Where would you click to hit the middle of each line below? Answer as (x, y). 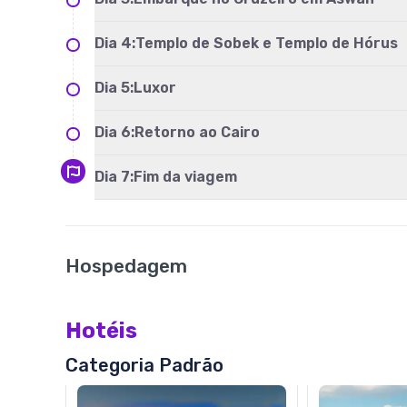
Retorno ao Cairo (197, 132)
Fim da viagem (185, 177)
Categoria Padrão (144, 365)
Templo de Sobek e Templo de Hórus (267, 43)
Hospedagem (126, 266)
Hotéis (101, 331)
